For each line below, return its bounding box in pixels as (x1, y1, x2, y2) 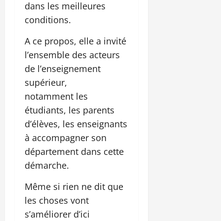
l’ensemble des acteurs (25, 48, 120, 61)
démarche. (25, 159, 69, 171)
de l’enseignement (25, 62, 101, 74)
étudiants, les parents (25, 104, 114, 116)
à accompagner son (25, 131, 107, 144)
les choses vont (25, 194, 89, 206)
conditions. (25, 13, 71, 26)
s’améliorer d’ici (25, 208, 90, 220)
